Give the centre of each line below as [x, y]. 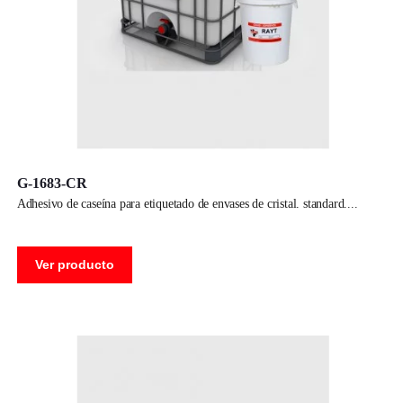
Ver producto [74, 264]
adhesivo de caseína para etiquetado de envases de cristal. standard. [187, 203]
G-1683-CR [52, 183]
